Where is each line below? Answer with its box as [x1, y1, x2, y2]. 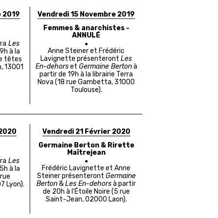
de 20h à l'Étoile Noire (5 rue [42, 187, 130, 196]
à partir [111, 180, 136, 188]
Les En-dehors [65, 180, 112, 188]
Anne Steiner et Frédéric [48, 47, 125, 55]
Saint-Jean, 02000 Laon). [45, 195, 127, 204]
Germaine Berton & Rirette [38, 141, 134, 150]
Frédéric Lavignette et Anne [42, 164, 131, 173]
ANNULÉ [72, 31, 101, 40]
